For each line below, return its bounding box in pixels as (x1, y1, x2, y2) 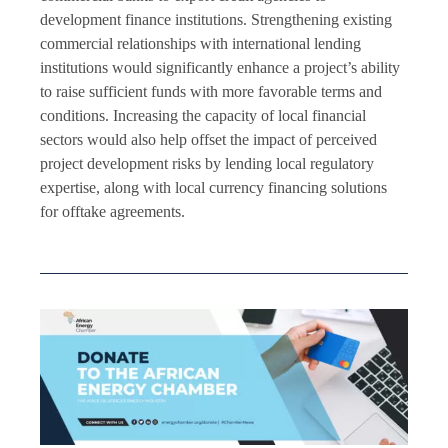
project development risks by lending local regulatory (40, 154, 374, 172)
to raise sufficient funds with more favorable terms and (40, 82, 382, 100)
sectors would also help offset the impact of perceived (40, 130, 377, 148)
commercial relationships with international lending (40, 34, 361, 52)
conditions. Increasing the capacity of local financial (40, 106, 366, 124)
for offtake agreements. (40, 202, 185, 220)
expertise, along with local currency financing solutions (40, 178, 387, 196)
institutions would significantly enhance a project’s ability (40, 58, 400, 76)
